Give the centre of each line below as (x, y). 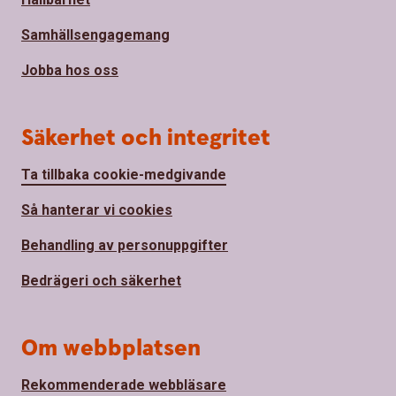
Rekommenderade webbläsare (124, 385)
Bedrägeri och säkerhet (101, 281)
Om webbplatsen (111, 349)
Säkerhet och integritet (146, 139)
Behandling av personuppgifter (125, 246)
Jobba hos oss (70, 71)
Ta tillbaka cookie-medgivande (124, 175)
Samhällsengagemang (95, 35)
